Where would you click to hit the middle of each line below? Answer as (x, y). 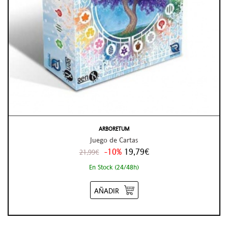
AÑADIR (106, 191)
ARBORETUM (114, 129)
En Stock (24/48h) (114, 167)
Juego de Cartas (114, 140)
